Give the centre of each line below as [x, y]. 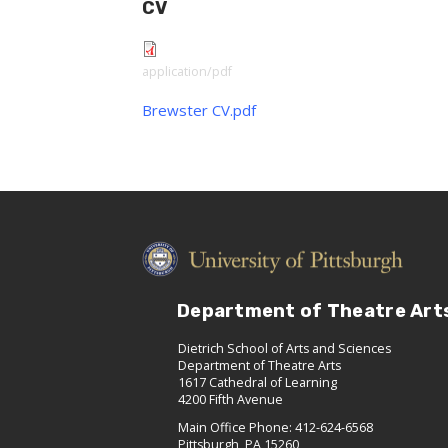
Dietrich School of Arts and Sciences [284, 349]
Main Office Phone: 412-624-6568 [275, 428]
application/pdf [187, 71]
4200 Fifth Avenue [230, 400]
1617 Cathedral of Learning [257, 383]
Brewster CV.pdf [199, 110]
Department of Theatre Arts [259, 366]
